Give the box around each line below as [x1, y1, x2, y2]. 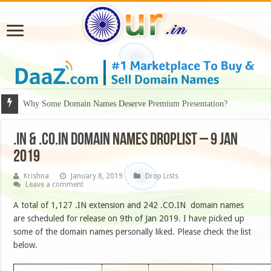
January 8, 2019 [71, 172, 123, 181]
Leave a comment [25, 180, 84, 189]
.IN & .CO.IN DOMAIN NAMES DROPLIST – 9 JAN [13, 132, 238, 149]
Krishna [24, 172, 50, 181]
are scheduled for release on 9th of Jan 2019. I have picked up [13, 214, 245, 224]
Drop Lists [145, 172, 179, 181]
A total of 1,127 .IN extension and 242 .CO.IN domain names [13, 200, 244, 211]
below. [13, 240, 38, 250]
